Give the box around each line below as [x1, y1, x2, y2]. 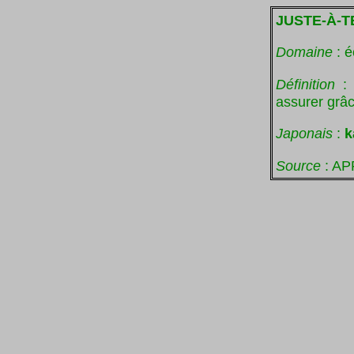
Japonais [276, 125, 333, 142]
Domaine [276, 43, 337, 61]
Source [276, 156, 321, 174]
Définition [276, 75, 344, 92]
